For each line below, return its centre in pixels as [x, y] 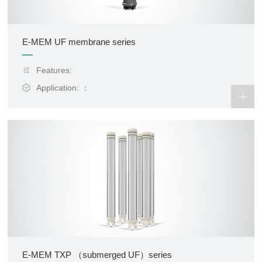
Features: [54, 70]
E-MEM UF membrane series [79, 42]
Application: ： [63, 88]
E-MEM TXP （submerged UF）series [97, 255]
